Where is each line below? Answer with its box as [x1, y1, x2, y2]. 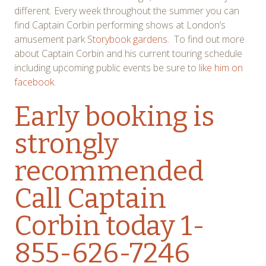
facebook [14, 75, 54, 88]
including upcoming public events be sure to [14, 61, 199, 74]
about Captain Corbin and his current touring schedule [14, 46, 242, 60]
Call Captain [14, 182, 166, 215]
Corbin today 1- [14, 209, 205, 242]
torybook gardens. [93, 32, 169, 46]
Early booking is [14, 100, 214, 133]
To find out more [169, 32, 245, 46]
